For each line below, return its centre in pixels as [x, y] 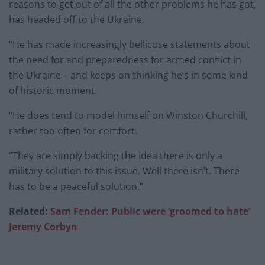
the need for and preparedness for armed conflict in [125, 60]
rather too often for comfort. [73, 131]
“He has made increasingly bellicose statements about [130, 45]
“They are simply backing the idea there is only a [116, 156]
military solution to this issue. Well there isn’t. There [124, 171]
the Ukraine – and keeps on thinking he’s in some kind [128, 75]
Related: [28, 211]
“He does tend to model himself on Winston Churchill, [128, 116]
